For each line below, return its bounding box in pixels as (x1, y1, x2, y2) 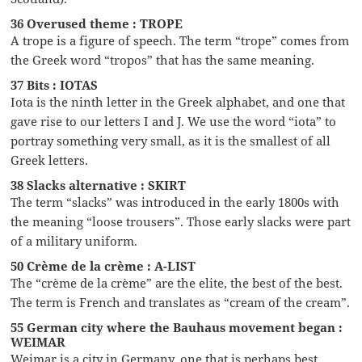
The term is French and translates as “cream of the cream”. (11, 293, 351, 310)
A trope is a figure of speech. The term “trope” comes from (11, 32, 350, 48)
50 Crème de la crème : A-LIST (11, 257, 196, 274)
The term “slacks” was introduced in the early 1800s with (11, 193, 340, 210)
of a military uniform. (11, 232, 138, 249)
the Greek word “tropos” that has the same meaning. (11, 51, 315, 68)
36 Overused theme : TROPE (11, 15, 183, 32)
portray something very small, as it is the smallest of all (11, 132, 331, 149)
